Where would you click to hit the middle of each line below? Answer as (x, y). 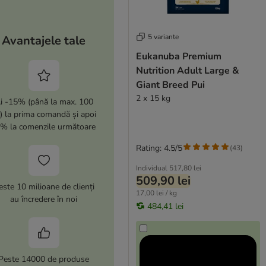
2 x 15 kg (153, 98)
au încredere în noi (44, 199)
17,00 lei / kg (156, 193)
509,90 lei (163, 180)
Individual (151, 168)
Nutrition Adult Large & (187, 70)
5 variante (163, 37)
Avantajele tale (44, 41)
